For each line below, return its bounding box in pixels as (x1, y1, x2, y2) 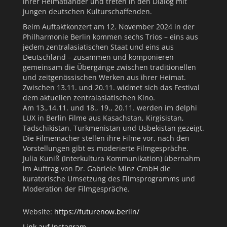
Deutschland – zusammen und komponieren (23, 52, 174, 62)
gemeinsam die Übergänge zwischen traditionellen (23, 62, 196, 72)
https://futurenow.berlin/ (54, 206, 139, 216)
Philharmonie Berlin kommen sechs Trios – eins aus (23, 31, 198, 42)
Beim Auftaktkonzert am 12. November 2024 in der (23, 21, 195, 31)
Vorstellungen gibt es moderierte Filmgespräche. (23, 143, 188, 153)
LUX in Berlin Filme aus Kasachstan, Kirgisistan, (23, 112, 184, 123)
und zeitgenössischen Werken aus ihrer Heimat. (23, 72, 186, 82)
